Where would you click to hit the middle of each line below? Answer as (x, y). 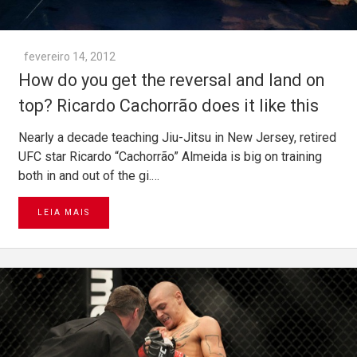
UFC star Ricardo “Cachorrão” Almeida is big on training (170, 157)
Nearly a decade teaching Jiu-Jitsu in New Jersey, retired (177, 138)
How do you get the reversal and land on (171, 80)
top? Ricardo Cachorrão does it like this (169, 106)
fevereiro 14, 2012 (70, 57)
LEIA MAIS (64, 213)
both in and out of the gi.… (89, 176)
